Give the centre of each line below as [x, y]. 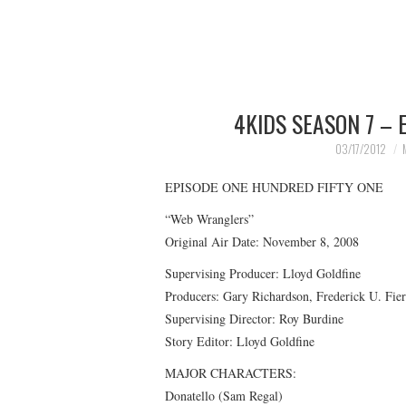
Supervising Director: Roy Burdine [254, 318]
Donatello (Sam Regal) [224, 395]
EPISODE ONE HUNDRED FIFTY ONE [274, 187]
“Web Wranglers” [209, 218]
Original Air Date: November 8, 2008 [262, 241]
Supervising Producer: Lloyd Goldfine [263, 273]
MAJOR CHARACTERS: [231, 372]
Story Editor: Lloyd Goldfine [240, 341]
